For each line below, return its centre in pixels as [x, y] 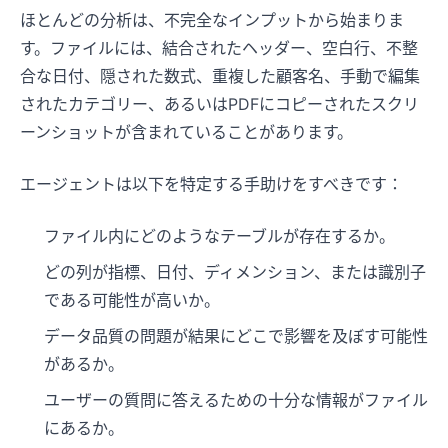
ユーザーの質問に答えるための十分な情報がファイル [236, 400]
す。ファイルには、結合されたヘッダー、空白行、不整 [219, 48]
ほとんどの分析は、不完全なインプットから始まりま [212, 20]
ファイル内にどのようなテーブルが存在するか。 [219, 236]
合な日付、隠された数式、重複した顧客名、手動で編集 [220, 76]
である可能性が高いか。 [132, 300]
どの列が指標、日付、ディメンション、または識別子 [235, 272]
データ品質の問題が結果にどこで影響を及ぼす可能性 [236, 336]
